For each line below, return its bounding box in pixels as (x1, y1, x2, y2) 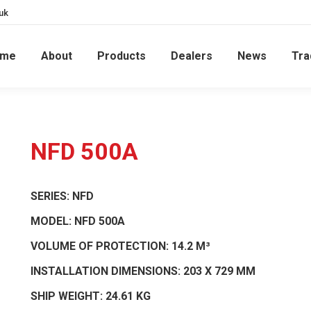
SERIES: (31, 190, 72, 203)
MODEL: (31, 215, 74, 228)
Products (97, 49, 146, 62)
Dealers (171, 49, 212, 62)
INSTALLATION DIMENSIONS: (31, 264, 183, 278)
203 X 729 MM (183, 264, 255, 278)
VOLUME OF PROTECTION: (31, 239, 171, 253)
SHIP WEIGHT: (31, 289, 106, 303)
